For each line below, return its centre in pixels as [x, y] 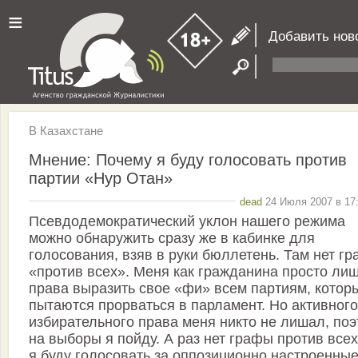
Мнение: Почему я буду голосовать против [188, 159]
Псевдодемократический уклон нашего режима [187, 222]
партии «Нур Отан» [101, 178]
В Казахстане [66, 131]
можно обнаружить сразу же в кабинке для [172, 239]
